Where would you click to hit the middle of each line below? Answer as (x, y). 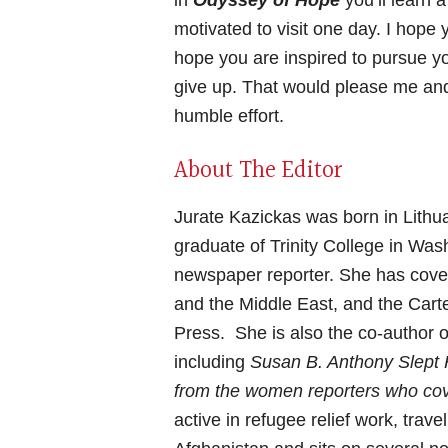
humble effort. (229, 116)
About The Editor (259, 171)
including (212, 362)
